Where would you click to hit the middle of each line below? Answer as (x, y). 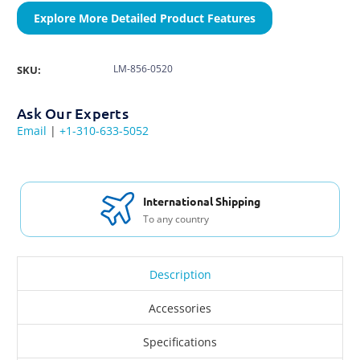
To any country (176, 219)
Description (180, 275)
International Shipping (201, 200)
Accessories (180, 308)
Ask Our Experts (73, 113)
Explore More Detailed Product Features (145, 18)
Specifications (180, 342)
